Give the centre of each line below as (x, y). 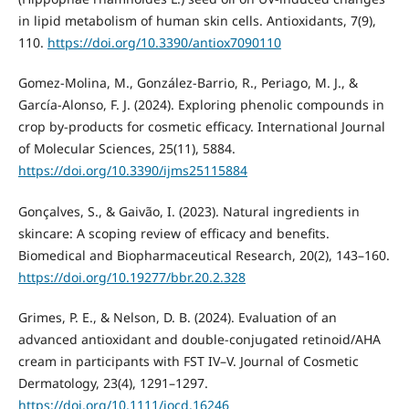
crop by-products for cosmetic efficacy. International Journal (201, 127)
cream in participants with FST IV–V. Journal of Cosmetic (188, 361)
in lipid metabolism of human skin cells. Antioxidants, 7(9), (197, 21)
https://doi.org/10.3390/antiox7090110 (164, 43)
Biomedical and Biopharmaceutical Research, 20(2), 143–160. (204, 255)
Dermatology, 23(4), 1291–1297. (113, 383)
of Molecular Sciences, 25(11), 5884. (126, 149)
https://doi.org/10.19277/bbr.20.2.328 (131, 277)
